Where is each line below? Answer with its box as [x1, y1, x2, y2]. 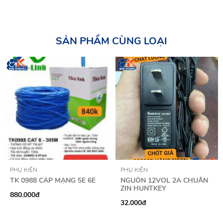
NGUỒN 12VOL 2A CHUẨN [120, 175, 208, 185]
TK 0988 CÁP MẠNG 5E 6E [10, 175, 96, 185]
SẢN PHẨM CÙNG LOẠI [56, 34, 167, 48]
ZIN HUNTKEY [120, 183, 166, 193]
